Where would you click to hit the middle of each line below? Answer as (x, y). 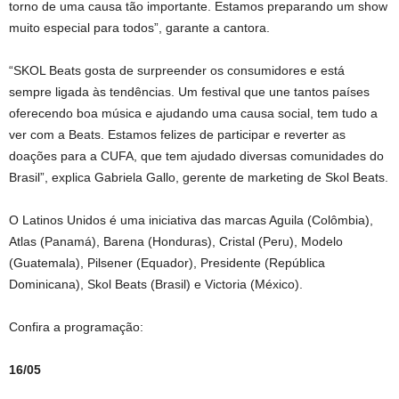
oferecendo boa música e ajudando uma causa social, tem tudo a (193, 113)
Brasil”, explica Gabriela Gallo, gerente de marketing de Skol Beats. (199, 177)
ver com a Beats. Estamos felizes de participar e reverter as (177, 134)
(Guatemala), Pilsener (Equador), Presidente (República (167, 262)
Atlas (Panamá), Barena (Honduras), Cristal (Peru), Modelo (176, 241)
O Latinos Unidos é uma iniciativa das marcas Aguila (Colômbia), (191, 220)
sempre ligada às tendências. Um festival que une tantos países (189, 91)
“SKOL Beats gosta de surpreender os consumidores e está (177, 70)
